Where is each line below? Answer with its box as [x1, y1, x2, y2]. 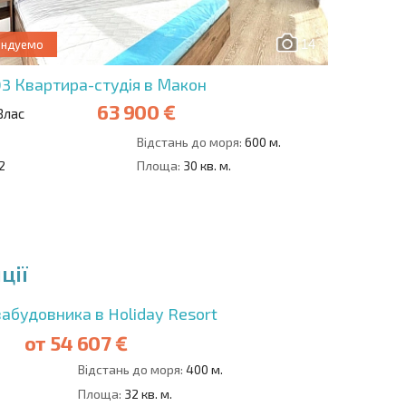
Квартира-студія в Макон [14, 74, 207, 95]
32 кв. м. [121, 385, 172, 401]
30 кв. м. [180, 158, 231, 174]
